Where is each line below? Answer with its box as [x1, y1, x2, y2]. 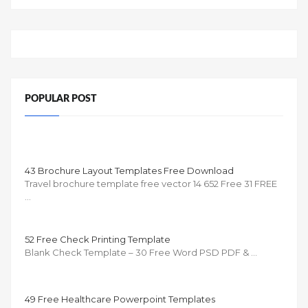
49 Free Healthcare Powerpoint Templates [25, 293, 215, 305]
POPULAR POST [25, 93, 97, 104]
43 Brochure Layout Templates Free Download [25, 164, 234, 176]
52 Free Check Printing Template [25, 233, 170, 245]
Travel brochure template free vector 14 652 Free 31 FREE [25, 177, 277, 189]
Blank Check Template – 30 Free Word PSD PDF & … [25, 246, 257, 258]
